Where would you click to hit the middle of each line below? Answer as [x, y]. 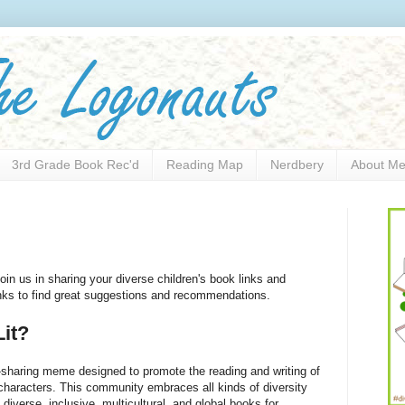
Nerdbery [297, 165]
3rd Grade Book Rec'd [75, 165]
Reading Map [205, 165]
